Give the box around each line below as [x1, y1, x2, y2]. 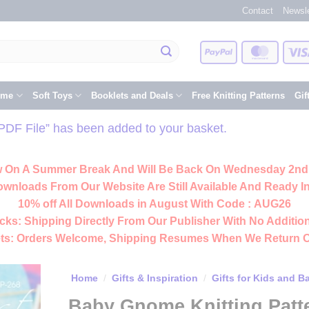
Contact [242, 6, 273, 16]
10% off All [18, 198, 75, 210]
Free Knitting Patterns [191, 90, 285, 101]
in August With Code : [134, 198, 254, 210]
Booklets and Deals [90, 90, 173, 101]
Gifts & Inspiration [111, 273, 198, 284]
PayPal [231, 46, 262, 57]
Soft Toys [32, 90, 72, 101]
